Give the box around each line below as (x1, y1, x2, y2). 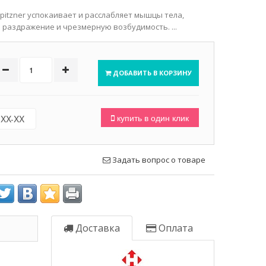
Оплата (156, 221, 193, 235)
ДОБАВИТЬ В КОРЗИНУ (110, 68, 192, 77)
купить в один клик (114, 111, 189, 123)
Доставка (72, 221, 120, 235)
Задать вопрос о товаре (110, 154, 205, 165)
